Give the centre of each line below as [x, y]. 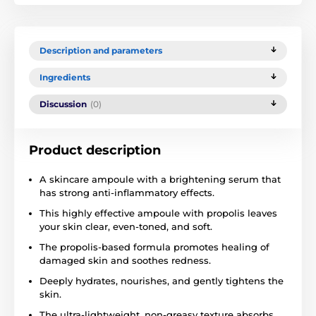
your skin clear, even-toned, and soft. [127, 226]
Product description [95, 150]
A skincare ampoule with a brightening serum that [160, 179]
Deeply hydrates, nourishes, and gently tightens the [162, 280]
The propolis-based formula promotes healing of [154, 247]
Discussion [63, 104]
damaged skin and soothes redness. [125, 260]
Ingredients [65, 77]
